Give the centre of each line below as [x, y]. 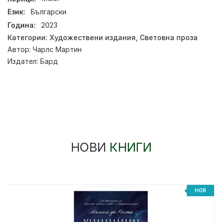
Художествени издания [93, 38]
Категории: [28, 38]
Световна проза [169, 38]
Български [49, 12]
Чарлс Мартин [57, 50]
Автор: [20, 50]
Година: [22, 25]
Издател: [24, 61]
